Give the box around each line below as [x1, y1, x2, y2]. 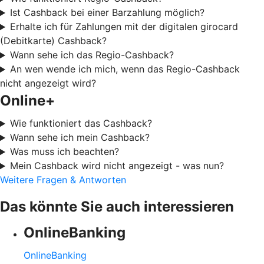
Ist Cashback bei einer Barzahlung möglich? [9, 6, 204, 19]
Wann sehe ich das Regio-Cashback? [9, 49, 174, 61]
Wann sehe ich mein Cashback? [9, 131, 150, 144]
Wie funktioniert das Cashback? [9, 117, 152, 130]
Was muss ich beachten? [9, 146, 119, 158]
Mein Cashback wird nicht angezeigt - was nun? [9, 160, 224, 172]
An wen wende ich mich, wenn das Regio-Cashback [9, 63, 240, 75]
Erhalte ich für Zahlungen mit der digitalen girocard [9, 21, 238, 33]
